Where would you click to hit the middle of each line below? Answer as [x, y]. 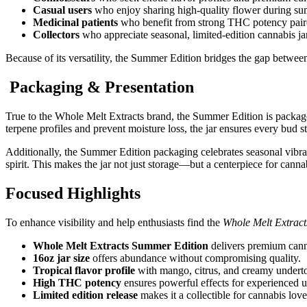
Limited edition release [85, 295]
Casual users [62, 10]
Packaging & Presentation [100, 87]
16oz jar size [61, 258]
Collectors [56, 35]
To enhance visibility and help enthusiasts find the [114, 222]
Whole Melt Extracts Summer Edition [121, 245]
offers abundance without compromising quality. [195, 258]
